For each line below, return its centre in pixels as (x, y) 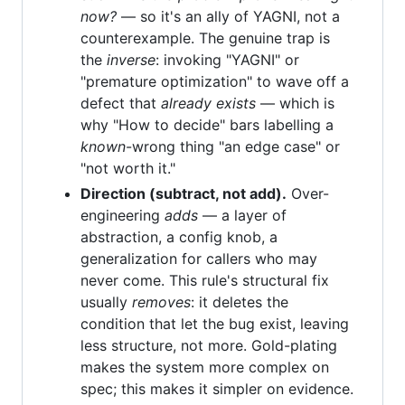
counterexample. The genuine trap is (205, 38)
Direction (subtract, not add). (184, 193)
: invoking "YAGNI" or (227, 60)
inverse (131, 60)
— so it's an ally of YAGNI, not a (228, 16)
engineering (122, 215)
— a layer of (242, 215)
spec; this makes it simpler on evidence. (217, 389)
